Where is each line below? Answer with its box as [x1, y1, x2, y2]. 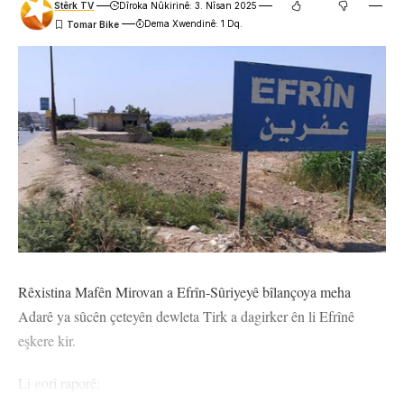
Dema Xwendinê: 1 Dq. [143, 18, 243, 30]
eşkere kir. [18, 331, 76, 351]
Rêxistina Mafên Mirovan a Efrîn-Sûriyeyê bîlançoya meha [18, 282, 351, 302]
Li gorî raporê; [18, 373, 100, 393]
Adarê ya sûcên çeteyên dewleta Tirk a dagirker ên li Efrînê [18, 307, 354, 326]
